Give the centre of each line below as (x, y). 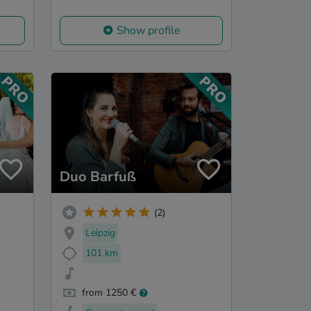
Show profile (148, 31)
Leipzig (100, 233)
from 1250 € (109, 293)
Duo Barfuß (98, 177)
